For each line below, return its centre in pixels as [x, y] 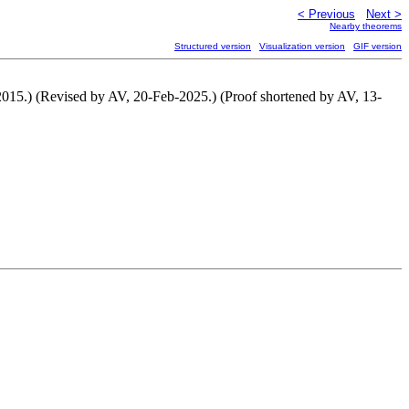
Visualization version [302, 46]
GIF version [378, 46]
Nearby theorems [366, 26]
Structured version [213, 46]
